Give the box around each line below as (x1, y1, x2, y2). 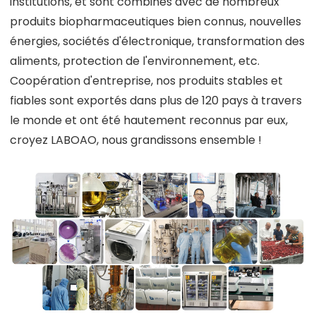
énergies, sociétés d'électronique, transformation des (10, 33, 305, 50)
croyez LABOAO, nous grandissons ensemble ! (10, 132, 262, 149)
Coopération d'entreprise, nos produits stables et (10, 73, 283, 90)
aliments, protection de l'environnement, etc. (10, 53, 260, 70)
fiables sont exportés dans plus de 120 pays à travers (10, 92, 302, 109)
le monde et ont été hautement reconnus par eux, (10, 112, 288, 129)
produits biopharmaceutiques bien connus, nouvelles (10, 13, 301, 30)
